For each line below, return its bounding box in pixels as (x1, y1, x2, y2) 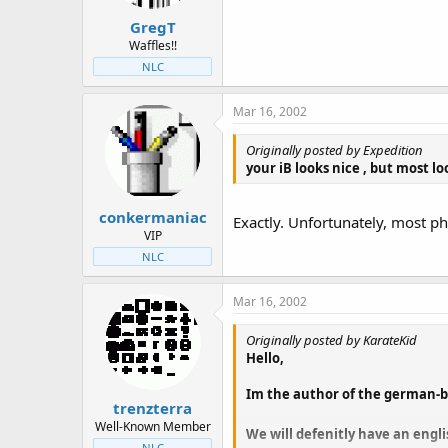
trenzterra (113, 397, 192, 418)
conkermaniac (98, 207, 207, 227)
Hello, (246, 349, 284, 367)
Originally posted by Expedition (246, 140, 423, 159)
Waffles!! (128, 36, 177, 54)
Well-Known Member (94, 417, 211, 435)
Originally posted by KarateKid (246, 331, 417, 349)
